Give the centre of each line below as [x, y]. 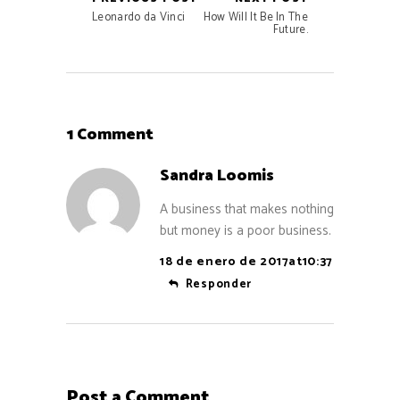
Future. [290, 30]
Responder [219, 285]
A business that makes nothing [247, 210]
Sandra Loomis [217, 176]
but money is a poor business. [246, 231]
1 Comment [110, 135]
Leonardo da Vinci [139, 18]
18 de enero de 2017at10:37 [247, 262]
